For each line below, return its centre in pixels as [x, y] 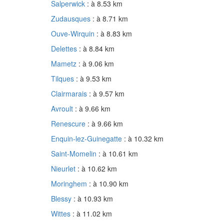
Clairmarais [70, 94]
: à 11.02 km [92, 214]
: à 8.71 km [110, 19]
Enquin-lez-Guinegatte [87, 139]
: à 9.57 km [107, 94]
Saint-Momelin [75, 154]
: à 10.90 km [109, 184]
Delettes [65, 49]
